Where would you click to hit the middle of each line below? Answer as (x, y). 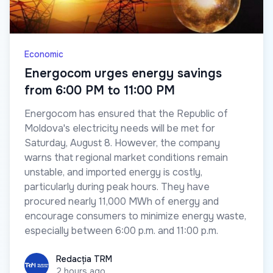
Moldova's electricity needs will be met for (120, 128)
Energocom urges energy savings (123, 73)
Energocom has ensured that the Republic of (126, 113)
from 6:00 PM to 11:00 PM (100, 90)
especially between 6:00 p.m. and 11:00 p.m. (121, 230)
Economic (44, 54)
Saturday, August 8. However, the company (122, 143)
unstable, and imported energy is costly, (113, 172)
